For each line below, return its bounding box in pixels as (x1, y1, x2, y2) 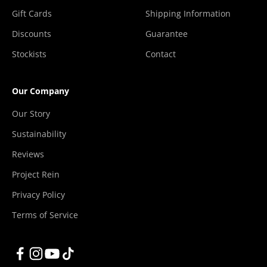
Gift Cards (12, 8, 52, 20)
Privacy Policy (12, 189, 65, 201)
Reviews (12, 148, 44, 160)
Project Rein (12, 169, 60, 181)
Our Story (12, 108, 50, 120)
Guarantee (145, 28, 188, 40)
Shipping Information (145, 8, 231, 20)
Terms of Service (12, 209, 78, 221)
